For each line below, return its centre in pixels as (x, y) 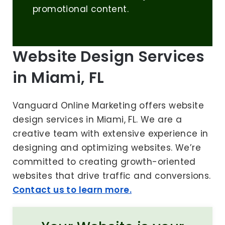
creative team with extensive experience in (110, 134)
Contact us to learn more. (72, 190)
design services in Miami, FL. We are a (97, 120)
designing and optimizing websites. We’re (107, 148)
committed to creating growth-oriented (104, 162)
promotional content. (81, 9)
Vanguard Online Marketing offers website (108, 106)
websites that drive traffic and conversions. (112, 176)
